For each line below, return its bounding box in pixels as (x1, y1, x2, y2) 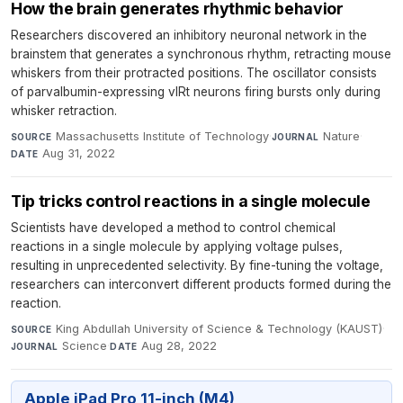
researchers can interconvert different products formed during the (11, 277, 391, 292)
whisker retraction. (11, 103, 117, 119)
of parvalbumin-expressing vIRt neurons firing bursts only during (11, 85, 381, 100)
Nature (323, 130, 361, 144)
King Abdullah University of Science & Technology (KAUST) (55, 322, 382, 336)
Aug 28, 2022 (141, 339, 218, 354)
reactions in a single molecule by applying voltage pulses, (11, 239, 343, 255)
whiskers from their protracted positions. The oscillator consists (11, 66, 377, 81)
